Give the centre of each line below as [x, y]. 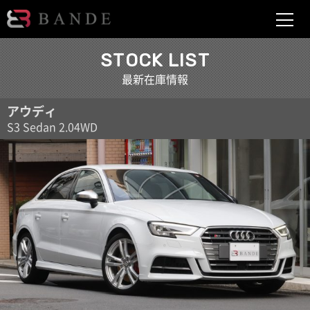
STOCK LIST [155, 61]
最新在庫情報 [155, 79]
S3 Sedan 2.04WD [58, 127]
